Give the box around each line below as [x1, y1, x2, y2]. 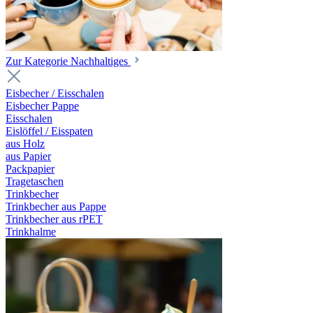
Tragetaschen [6, 175, 64, 187]
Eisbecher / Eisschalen [6, 87, 104, 99]
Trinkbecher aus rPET [6, 213, 103, 225]
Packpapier [6, 163, 54, 175]
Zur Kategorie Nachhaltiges [6, 55, 131, 67]
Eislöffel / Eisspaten [6, 125, 93, 137]
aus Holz [6, 138, 45, 150]
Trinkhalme [6, 226, 56, 238]
